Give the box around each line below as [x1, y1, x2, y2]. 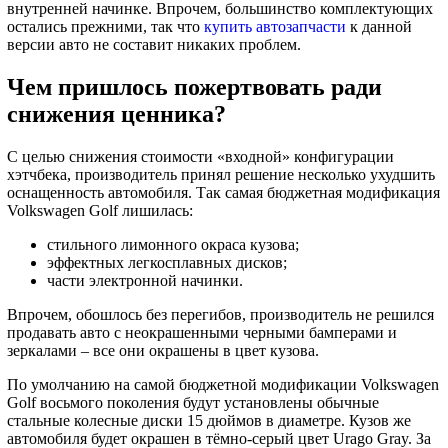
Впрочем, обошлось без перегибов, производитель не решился [7, 306, 434, 324]
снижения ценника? [7, 101, 226, 128]
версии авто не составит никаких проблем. [7, 36, 301, 54]
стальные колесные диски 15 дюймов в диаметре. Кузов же [7, 412, 411, 430]
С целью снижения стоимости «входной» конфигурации [7, 148, 394, 166]
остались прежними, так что [7, 18, 204, 36]
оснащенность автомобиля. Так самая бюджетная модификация [7, 184, 440, 202]
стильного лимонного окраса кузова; [47, 236, 299, 254]
